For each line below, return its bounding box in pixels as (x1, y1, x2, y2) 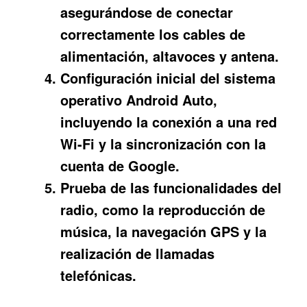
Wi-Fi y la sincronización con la (60, 134, 267, 154)
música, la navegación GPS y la (60, 221, 267, 242)
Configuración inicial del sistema (60, 68, 276, 88)
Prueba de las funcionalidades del (60, 177, 282, 198)
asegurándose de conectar (60, 2, 234, 23)
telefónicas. (60, 265, 137, 286)
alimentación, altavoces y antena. (60, 46, 280, 66)
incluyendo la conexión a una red (60, 112, 278, 132)
